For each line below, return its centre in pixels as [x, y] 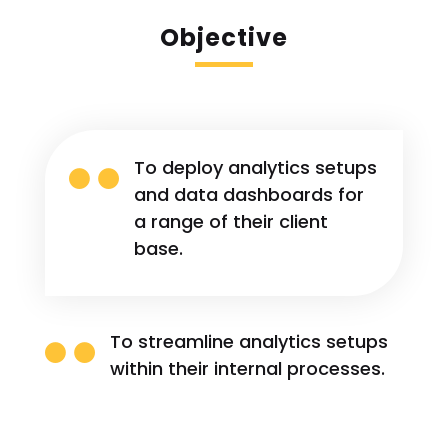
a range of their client [230, 221]
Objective [223, 37]
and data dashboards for [248, 194]
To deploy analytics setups [255, 167]
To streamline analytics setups [248, 341]
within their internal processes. [247, 368]
